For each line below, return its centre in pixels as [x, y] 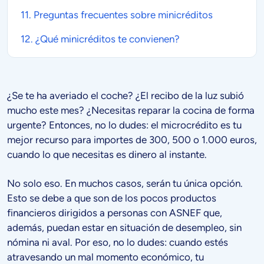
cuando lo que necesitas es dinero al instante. [107, 155]
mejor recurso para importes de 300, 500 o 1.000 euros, [132, 140]
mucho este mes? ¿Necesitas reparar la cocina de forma [131, 110]
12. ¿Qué [41, 39]
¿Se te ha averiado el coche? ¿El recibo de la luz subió [126, 96]
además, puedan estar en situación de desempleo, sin [124, 228]
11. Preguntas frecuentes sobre [89, 15]
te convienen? [148, 39]
